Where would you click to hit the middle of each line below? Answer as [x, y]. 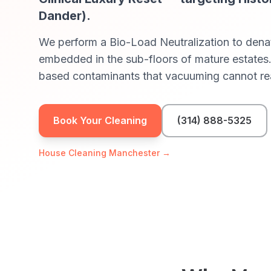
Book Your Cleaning [100, 120]
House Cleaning [74, 153]
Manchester [134, 153]
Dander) [63, 16]
